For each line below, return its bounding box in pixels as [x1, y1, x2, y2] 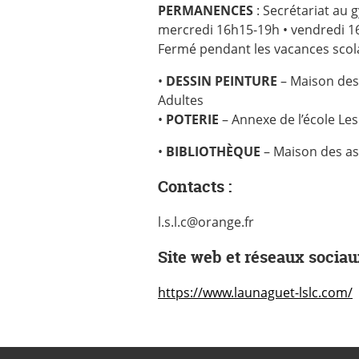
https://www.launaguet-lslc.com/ [158, 284, 353, 301]
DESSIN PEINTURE [166, 72, 277, 90]
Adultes [158, 91, 204, 109]
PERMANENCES [158, 2, 253, 19]
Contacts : [158, 175, 232, 197]
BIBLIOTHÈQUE [166, 143, 260, 160]
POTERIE [166, 111, 219, 128]
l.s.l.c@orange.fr [158, 213, 254, 231]
